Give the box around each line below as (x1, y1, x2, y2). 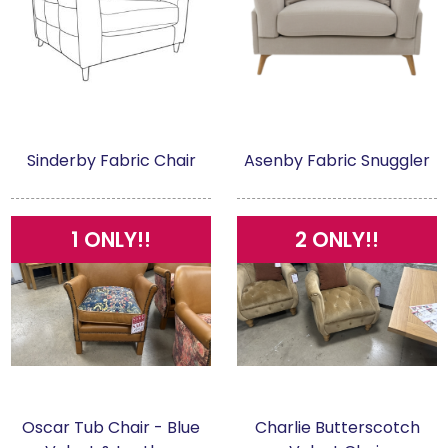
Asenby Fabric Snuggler (244, 149, 430, 173)
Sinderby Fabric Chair (26, 149, 196, 173)
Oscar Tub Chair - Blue (22, 416, 200, 440)
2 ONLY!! (295, 225, 379, 255)
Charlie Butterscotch (254, 416, 420, 440)
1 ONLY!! (71, 225, 151, 255)
